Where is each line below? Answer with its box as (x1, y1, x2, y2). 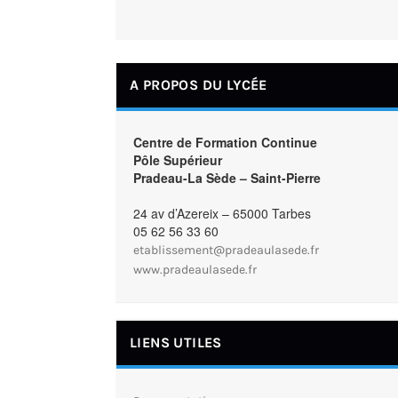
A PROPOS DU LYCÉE (130, 76, 267, 93)
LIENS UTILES (130, 334, 222, 351)
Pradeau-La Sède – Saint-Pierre (133, 169, 321, 187)
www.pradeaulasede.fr (133, 262, 257, 277)
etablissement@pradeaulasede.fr (133, 243, 319, 258)
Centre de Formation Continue (133, 133, 317, 151)
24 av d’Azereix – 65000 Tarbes (133, 204, 311, 222)
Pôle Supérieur (133, 151, 222, 169)
